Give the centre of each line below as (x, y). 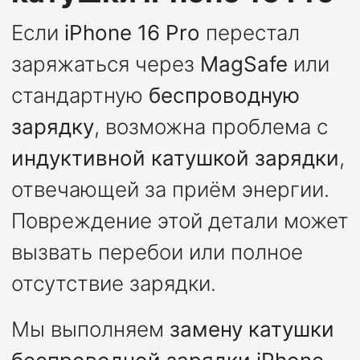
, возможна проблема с (211, 127)
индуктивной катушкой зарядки (175, 158)
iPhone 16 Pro (132, 33)
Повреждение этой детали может (180, 221)
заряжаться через (105, 64)
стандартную (80, 96)
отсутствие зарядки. (113, 284)
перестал (250, 33)
